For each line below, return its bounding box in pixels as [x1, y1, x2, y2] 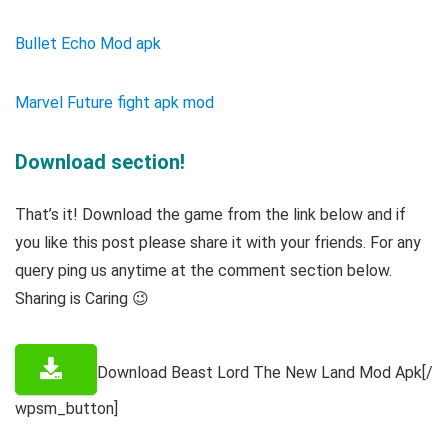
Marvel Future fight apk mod [15, 93, 214, 113]
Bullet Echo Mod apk [15, 34, 161, 54]
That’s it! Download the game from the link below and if [15, 205, 406, 225]
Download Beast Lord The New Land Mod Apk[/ [97, 363, 433, 383]
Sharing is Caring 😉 [15, 289, 149, 309]
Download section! [15, 150, 185, 175]
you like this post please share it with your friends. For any [15, 233, 421, 253]
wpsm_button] [15, 399, 118, 419]
